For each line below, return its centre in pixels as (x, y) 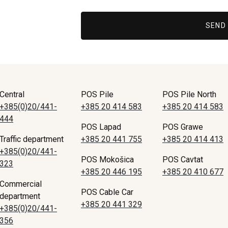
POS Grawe (182, 127)
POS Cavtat (182, 159)
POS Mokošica (107, 159)
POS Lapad (101, 127)
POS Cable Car (107, 192)
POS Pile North (189, 94)
